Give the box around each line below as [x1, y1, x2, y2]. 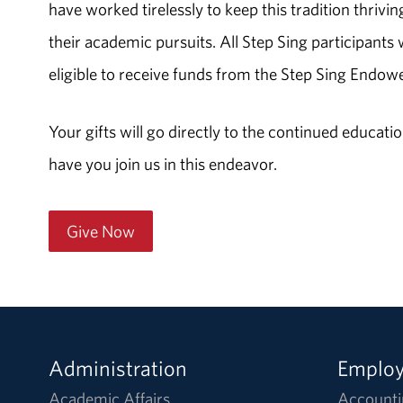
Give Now [66, 220, 135, 243]
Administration [48, 354, 187, 381]
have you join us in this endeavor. [48, 153, 277, 175]
